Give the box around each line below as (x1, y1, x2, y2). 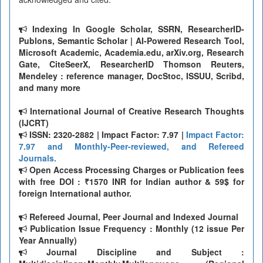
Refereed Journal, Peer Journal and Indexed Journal (27, 211, 238, 223)
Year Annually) (19, 234, 77, 247)
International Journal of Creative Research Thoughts (27, 105, 244, 117)
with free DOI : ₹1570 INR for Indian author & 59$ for (19, 176, 244, 188)
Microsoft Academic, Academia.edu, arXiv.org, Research (19, 46, 244, 59)
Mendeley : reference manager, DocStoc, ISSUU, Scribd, (19, 70, 244, 82)
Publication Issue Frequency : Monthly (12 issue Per (27, 222, 244, 235)
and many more (19, 82, 80, 94)
